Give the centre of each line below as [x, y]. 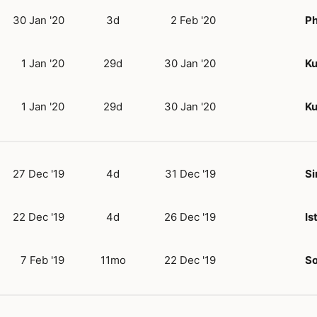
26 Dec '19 [190, 217]
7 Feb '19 [42, 260]
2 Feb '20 [193, 20]
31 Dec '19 [190, 173]
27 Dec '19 [39, 173]
